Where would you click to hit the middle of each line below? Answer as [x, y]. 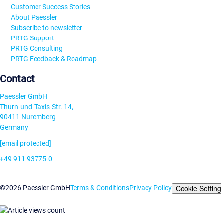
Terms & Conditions [100, 188]
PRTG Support [33, 38]
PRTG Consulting [37, 49]
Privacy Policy [150, 188]
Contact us [28, 175]
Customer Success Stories [51, 7]
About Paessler [34, 18]
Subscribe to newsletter [47, 28]
